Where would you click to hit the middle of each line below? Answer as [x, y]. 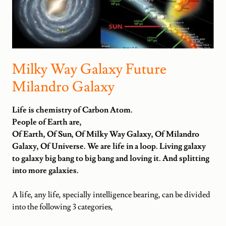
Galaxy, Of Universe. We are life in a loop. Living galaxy [109, 146]
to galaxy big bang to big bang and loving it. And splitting [111, 158]
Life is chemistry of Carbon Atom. [72, 110]
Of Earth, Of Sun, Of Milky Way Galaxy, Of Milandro [106, 134]
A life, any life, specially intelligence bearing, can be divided [111, 194]
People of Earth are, [47, 122]
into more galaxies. [45, 170]
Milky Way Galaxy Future [89, 69]
